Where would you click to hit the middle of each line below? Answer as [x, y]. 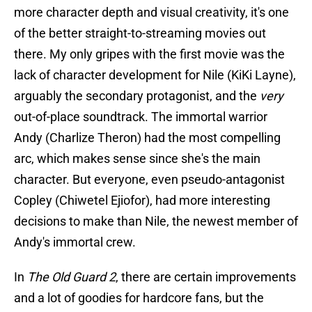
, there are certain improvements [206, 277]
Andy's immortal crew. [75, 242]
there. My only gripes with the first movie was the [149, 54]
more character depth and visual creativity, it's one [151, 13]
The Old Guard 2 [71, 277]
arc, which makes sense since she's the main [137, 159]
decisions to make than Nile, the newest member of [156, 221]
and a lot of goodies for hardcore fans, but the [139, 298]
